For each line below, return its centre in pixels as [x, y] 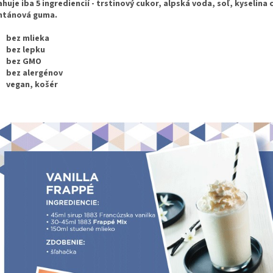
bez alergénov [34, 73]
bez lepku [26, 50]
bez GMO [24, 62]
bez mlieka [28, 39]
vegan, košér [32, 85]
